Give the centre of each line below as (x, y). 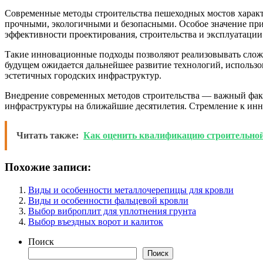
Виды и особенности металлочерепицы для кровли (131, 190)
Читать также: (48, 135)
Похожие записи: (48, 167)
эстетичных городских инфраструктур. (83, 75)
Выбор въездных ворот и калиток (96, 222)
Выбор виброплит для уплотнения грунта (112, 211)
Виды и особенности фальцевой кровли (108, 201)
